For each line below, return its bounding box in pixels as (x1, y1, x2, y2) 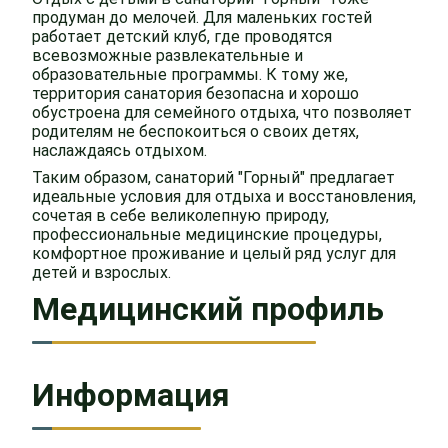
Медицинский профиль (32, 290, 384, 328)
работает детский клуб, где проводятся (32, 27, 332, 46)
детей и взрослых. (32, 263, 171, 282)
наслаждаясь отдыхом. (32, 141, 207, 160)
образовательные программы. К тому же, (32, 65, 348, 84)
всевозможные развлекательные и (32, 46, 303, 65)
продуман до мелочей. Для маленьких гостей (32, 8, 372, 27)
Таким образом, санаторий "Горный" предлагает (32, 168, 395, 187)
